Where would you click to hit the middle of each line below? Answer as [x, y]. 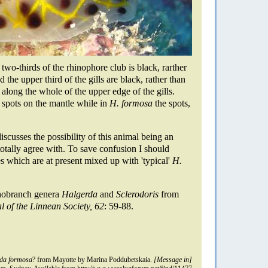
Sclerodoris [137, 194]
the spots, [171, 103]
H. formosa [131, 103]
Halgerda [80, 194]
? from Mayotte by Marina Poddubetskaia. [93, 259]
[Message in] [173, 259]
